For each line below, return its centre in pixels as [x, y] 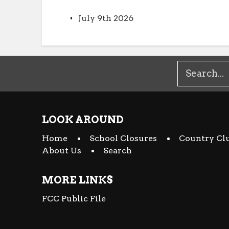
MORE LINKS [77, 180]
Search [118, 150]
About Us [62, 150]
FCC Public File [74, 198]
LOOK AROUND [83, 119]
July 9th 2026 [106, 18]
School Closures [123, 138]
